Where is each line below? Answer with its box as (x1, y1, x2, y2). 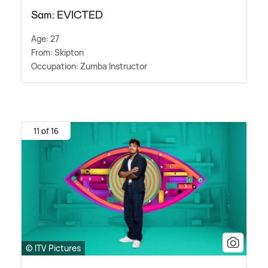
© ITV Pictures (26, 242, 81, 254)
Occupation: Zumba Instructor (31, 60, 147, 72)
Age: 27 (31, 32, 59, 44)
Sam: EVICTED (31, 7, 103, 22)
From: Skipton (31, 46, 84, 58)
